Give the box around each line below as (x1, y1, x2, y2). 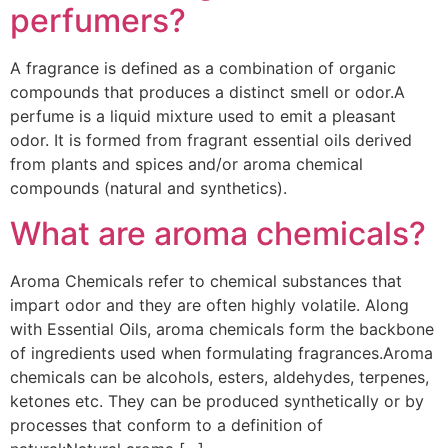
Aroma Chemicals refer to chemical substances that (10, 270, 402, 291)
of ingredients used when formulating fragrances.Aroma (10, 342, 433, 363)
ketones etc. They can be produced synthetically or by (10, 390, 424, 411)
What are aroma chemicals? (10, 213, 426, 253)
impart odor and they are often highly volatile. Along (10, 294, 409, 315)
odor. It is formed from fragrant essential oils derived (10, 130, 412, 151)
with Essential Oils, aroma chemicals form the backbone (10, 318, 434, 339)
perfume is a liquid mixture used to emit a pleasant (10, 106, 396, 127)
